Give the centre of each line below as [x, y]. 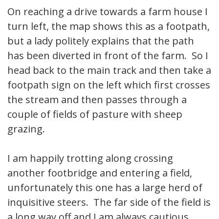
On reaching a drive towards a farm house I [108, 11]
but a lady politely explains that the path [101, 41]
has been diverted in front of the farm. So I [108, 55]
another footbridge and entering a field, [100, 173]
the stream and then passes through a [97, 99]
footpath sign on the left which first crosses [109, 85]
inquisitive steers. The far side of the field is [109, 202]
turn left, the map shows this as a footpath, [109, 26]
